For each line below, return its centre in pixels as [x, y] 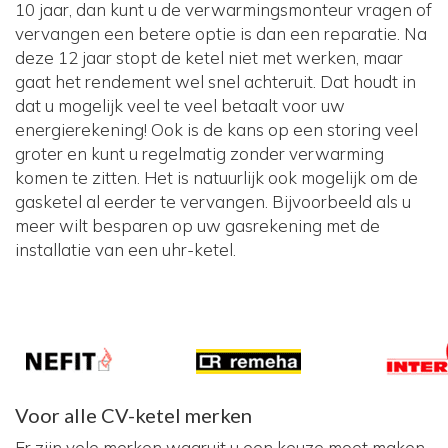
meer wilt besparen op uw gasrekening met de [197, 225]
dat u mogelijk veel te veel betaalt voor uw [180, 105]
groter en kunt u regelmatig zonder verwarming [199, 153]
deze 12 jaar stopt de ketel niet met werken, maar [209, 57]
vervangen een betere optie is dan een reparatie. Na [221, 33]
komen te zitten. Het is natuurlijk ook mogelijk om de [216, 177]
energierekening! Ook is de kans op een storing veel [216, 129]
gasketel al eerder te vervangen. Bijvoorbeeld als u [213, 201]
